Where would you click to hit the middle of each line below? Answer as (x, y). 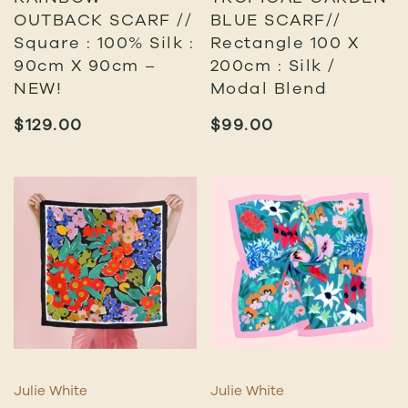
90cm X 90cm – (85, 64)
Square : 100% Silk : (104, 41)
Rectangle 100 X (285, 41)
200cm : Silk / (273, 64)
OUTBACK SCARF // (103, 19)
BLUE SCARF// (275, 19)
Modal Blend (269, 87)
